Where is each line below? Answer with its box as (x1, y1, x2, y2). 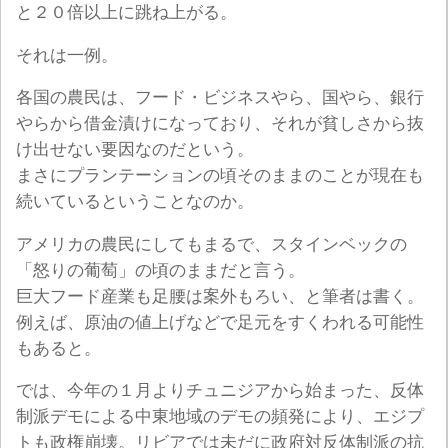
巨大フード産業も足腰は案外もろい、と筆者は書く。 (16, 286, 424, 306)
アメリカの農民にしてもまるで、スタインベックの (16, 234, 407, 254)
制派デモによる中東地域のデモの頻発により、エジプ (16, 407, 424, 427)
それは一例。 (16, 45, 118, 65)
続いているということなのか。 (16, 192, 254, 212)
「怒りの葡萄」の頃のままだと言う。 (16, 260, 305, 280)
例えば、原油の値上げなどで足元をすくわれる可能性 (16, 312, 424, 332)
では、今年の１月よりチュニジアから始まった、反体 (16, 381, 424, 401)
